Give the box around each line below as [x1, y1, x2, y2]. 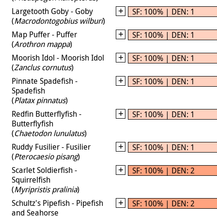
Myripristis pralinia [14, 184, 77, 195]
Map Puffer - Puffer [12, 29, 77, 40]
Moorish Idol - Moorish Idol [12, 52, 104, 63]
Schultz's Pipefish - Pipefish [12, 197, 103, 208]
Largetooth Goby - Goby [12, 5, 93, 16]
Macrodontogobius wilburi [14, 15, 103, 26]
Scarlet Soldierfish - [12, 164, 77, 175]
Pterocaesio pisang [14, 151, 77, 162]
